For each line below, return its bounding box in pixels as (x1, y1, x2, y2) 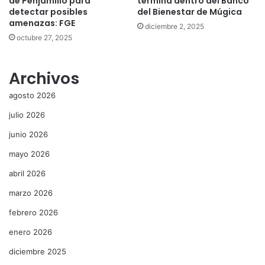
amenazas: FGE (9, 17, 75, 29)
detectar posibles (9, 5, 88, 18)
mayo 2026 (9, 148, 50, 159)
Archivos (9, 67, 79, 89)
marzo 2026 (9, 188, 53, 198)
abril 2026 (9, 168, 46, 178)
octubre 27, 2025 (17, 33, 72, 42)
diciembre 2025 (9, 246, 66, 256)
